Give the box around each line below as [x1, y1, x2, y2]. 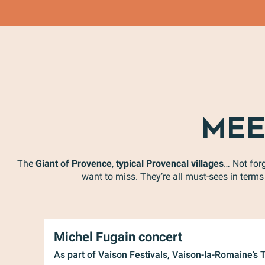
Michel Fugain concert [54, 229, 182, 244]
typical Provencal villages [116, 158, 224, 169]
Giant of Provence [35, 158, 112, 169]
